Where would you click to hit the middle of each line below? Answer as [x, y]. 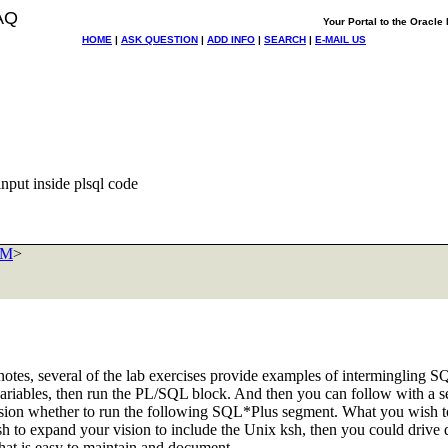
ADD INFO [231, 39]
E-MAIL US [340, 39]
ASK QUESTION [159, 39]
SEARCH [285, 39]
